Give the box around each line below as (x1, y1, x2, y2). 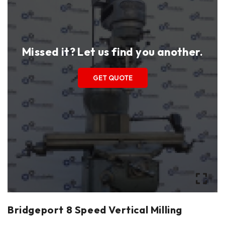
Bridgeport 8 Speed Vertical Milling (8, 203, 182, 216)
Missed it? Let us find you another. (22, 45, 203, 59)
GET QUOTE (92, 74, 133, 82)
